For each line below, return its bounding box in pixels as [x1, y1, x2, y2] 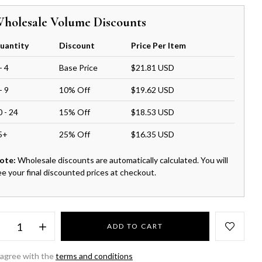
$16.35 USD [131, 129, 175, 139]
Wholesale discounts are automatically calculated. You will [16, 155, 229, 165]
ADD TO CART [107, 222, 164, 230]
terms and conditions [56, 251, 133, 261]
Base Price [59, 63, 98, 73]
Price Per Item [131, 40, 187, 50]
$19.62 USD [131, 85, 175, 95]
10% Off [59, 85, 91, 95]
